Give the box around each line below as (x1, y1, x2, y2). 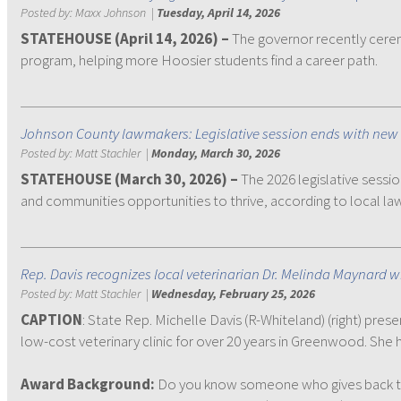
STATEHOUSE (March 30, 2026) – (21, 169, 241, 189)
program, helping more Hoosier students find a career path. (21, 50, 378, 70)
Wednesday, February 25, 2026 (151, 286, 315, 302)
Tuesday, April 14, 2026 (157, 4, 280, 21)
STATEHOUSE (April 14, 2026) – (21, 29, 229, 48)
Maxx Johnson (75, 4, 146, 21)
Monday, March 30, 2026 (151, 145, 280, 161)
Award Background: (21, 374, 155, 394)
